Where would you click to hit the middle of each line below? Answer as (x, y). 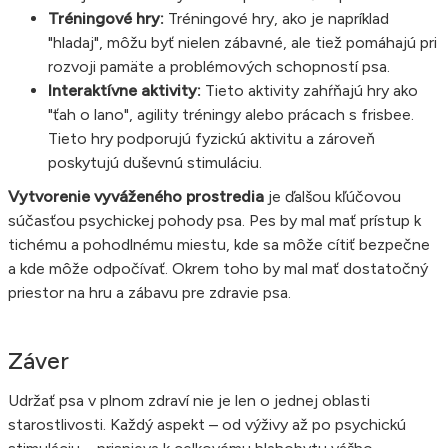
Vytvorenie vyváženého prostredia (136, 196)
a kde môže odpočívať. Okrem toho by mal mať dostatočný (218, 268)
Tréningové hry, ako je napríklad (276, 18)
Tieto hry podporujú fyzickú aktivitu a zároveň (211, 138)
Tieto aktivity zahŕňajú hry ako (309, 90)
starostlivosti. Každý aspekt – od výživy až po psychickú (207, 424)
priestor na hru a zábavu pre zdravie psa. (149, 292)
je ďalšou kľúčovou (332, 196)
